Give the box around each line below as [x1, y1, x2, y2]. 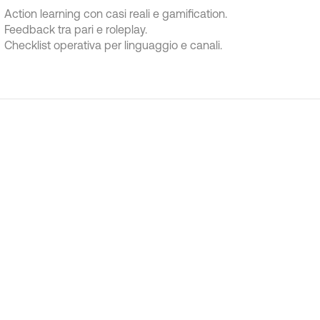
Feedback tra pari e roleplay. [4, 23, 147, 36]
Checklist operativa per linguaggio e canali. [4, 39, 222, 51]
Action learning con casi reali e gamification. [4, 7, 227, 20]
